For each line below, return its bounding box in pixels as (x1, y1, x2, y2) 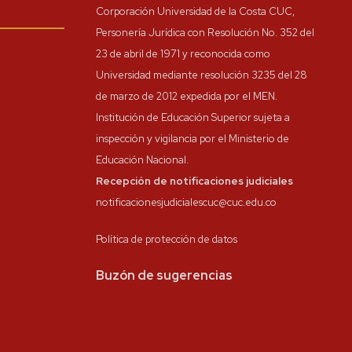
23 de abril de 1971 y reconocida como (96, 47, 270, 60)
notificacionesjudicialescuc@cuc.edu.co (96, 196, 277, 209)
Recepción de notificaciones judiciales (96, 174, 293, 188)
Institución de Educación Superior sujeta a (96, 111, 290, 124)
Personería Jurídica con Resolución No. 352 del (96, 26, 314, 39)
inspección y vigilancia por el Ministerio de (96, 132, 289, 145)
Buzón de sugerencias (96, 267, 233, 284)
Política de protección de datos (96, 233, 237, 246)
